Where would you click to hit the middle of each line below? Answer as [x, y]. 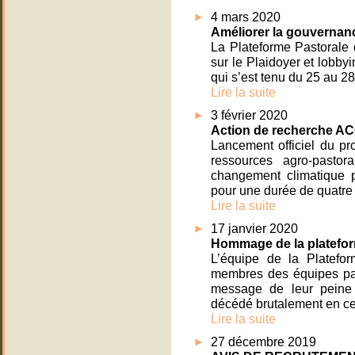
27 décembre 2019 [263, 342]
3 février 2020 [249, 115]
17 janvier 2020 [254, 229]
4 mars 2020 [246, 17]
